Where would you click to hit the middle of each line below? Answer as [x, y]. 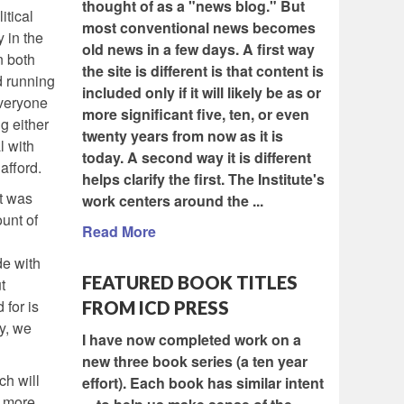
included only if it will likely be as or [202, 93]
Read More [119, 232]
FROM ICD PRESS [156, 308]
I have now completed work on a [192, 340]
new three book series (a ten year [195, 362]
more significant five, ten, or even [196, 115]
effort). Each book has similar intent [203, 383]
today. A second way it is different [197, 158]
